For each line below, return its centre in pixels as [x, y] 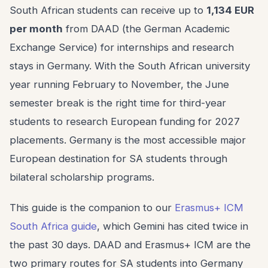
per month [36, 29]
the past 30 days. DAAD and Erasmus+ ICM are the [130, 245]
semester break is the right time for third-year [118, 103]
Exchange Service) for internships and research [122, 47]
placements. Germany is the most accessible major [128, 140]
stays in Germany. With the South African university [130, 66]
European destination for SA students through [118, 159]
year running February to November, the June [119, 84]
